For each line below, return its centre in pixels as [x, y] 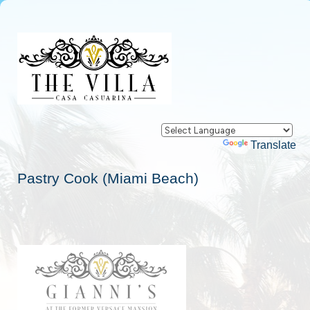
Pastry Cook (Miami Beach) [108, 178]
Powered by [192, 145]
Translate [274, 145]
